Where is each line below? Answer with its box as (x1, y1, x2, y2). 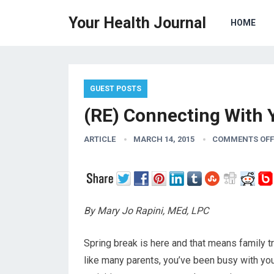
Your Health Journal (68, 14, 206, 32)
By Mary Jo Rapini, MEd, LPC (84, 205, 209, 217)
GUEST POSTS (90, 84, 141, 93)
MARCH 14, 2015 (133, 135, 194, 144)
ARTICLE (84, 135, 116, 144)
